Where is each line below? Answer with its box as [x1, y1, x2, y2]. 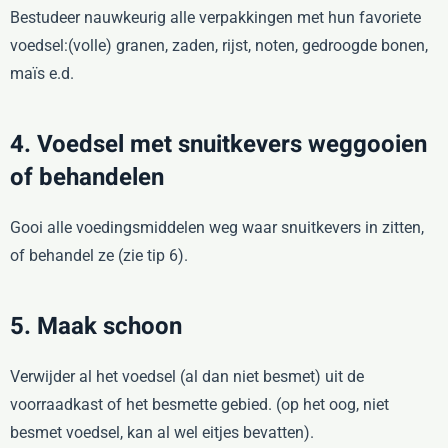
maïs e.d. [10, 63, 74, 83]
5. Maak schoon [10, 308, 182, 344]
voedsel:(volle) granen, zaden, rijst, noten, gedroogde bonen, [10, 35, 428, 55]
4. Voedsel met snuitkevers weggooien [10, 126, 427, 162]
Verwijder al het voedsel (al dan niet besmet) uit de [10, 366, 364, 386]
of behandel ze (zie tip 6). [10, 245, 188, 265]
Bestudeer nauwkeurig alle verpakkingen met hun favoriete [10, 7, 421, 27]
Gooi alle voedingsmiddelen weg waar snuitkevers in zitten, [10, 217, 424, 237]
